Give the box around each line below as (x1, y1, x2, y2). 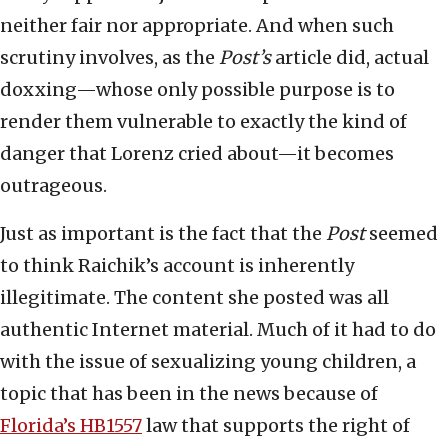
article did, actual (271, 46, 429, 70)
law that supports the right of (142, 414, 410, 438)
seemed (365, 222, 438, 246)
